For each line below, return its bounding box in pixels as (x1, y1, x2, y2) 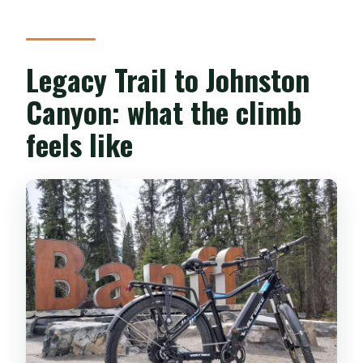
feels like (26, 122, 134, 165)
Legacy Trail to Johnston (26, 57, 310, 100)
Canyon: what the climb (26, 89, 302, 133)
